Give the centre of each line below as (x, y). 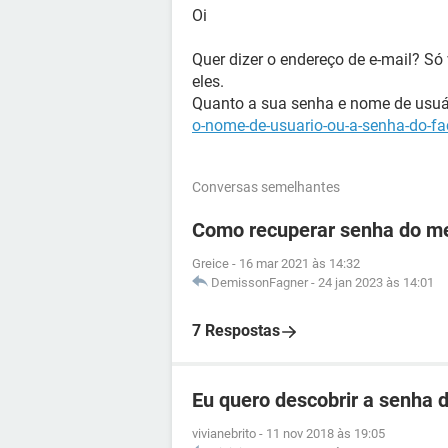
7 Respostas (236, 330)
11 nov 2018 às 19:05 (325, 433)
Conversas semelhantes (266, 187)
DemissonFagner (259, 282)
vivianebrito (224, 433)
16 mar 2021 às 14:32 (299, 263)
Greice (210, 263)
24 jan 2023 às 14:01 (376, 282)
